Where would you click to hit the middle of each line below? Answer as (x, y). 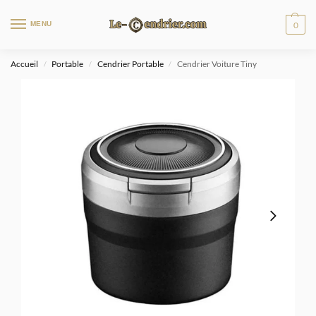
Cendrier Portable (130, 64)
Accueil (24, 64)
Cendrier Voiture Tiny (217, 64)
